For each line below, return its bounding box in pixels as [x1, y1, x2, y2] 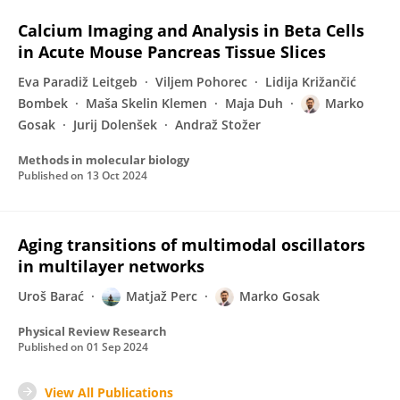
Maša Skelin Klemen [86, 95, 207, 112]
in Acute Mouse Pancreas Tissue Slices [18, 41, 326, 62]
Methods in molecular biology [18, 152, 189, 168]
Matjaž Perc [126, 287, 197, 304]
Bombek [18, 95, 68, 112]
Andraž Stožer [175, 116, 261, 133]
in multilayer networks [18, 255, 204, 277]
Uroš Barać [18, 287, 84, 304]
